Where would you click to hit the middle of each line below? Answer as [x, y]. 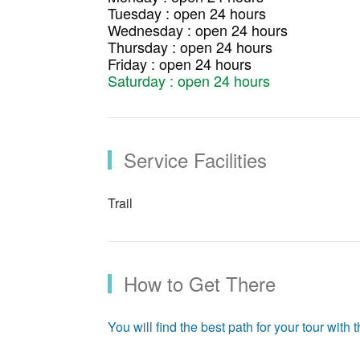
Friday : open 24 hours [180, 63]
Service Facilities [196, 159]
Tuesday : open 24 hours [187, 12]
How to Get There [200, 283]
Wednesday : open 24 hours [198, 29]
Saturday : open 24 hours [189, 80]
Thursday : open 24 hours [190, 46]
